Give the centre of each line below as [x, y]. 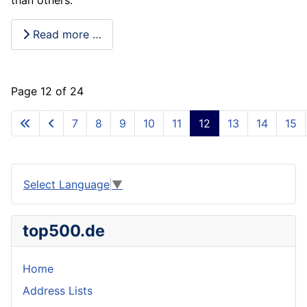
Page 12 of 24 [47, 91]
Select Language [66, 185]
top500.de [64, 231]
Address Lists [58, 291]
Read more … [65, 35]
